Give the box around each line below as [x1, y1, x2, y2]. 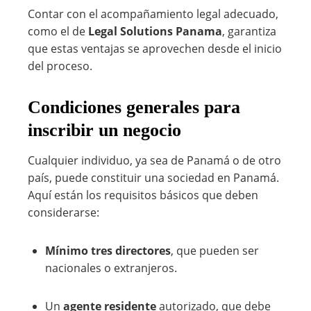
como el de [28, 24, 88, 39]
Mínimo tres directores [45, 243, 171, 258]
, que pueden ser [171, 243, 259, 258]
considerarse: [28, 205, 99, 220]
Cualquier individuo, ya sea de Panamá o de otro [28, 153, 281, 168]
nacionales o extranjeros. [45, 260, 177, 276]
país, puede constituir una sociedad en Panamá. [28, 170, 279, 185]
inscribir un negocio [28, 120, 181, 140]
